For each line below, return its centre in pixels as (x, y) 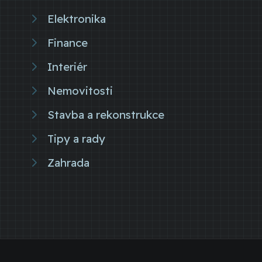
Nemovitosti (80, 90)
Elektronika (77, 18)
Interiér (67, 66)
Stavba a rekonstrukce (106, 114)
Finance (68, 42)
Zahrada (68, 162)
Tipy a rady (76, 138)
